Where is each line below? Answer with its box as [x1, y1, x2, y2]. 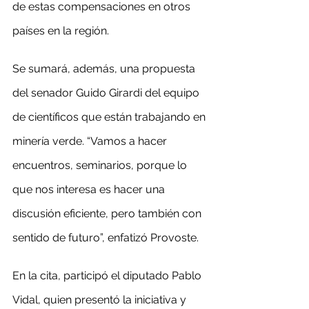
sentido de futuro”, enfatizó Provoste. [12, 231, 199, 244]
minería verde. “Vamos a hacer [12, 134, 170, 148]
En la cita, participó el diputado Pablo [12, 269, 204, 282]
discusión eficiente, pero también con [12, 207, 204, 220]
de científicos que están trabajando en [12, 110, 208, 123]
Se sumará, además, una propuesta [12, 62, 198, 75]
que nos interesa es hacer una [12, 183, 168, 196]
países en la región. [12, 24, 109, 37]
